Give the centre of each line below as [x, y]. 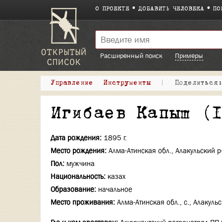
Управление [72, 83]
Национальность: [78, 176]
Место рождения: [79, 151]
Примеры [189, 55]
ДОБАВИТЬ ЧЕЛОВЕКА [171, 9]
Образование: [73, 189]
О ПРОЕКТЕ [112, 9]
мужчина [81, 164]
